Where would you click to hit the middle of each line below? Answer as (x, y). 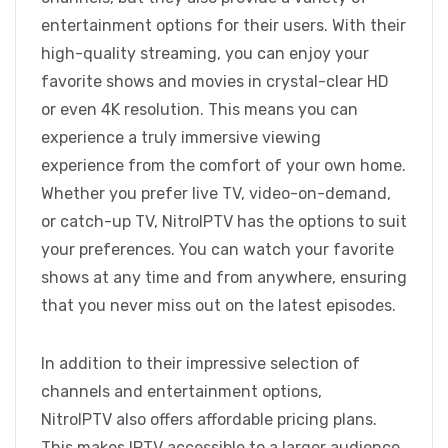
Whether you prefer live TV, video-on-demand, (216, 194)
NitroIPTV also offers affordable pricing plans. (209, 420)
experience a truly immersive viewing (181, 138)
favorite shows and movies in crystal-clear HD (215, 82)
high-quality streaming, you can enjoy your (205, 54)
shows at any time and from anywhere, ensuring (224, 278)
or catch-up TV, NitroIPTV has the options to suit (224, 222)
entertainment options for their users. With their (223, 26)
